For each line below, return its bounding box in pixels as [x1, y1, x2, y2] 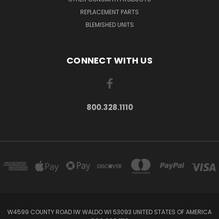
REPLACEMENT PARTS [80, 7, 139, 16]
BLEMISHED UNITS [85, 20, 134, 29]
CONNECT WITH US [66, 54, 153, 66]
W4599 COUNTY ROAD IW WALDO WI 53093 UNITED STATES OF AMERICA [7, 207, 212, 216]
